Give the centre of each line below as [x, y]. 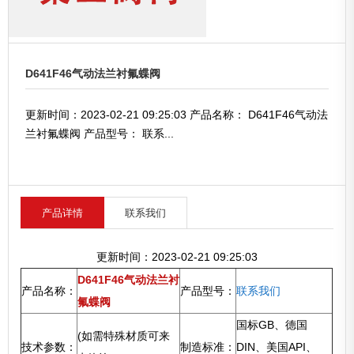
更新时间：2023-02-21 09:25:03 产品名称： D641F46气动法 [177, 114]
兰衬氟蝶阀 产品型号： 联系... [100, 133]
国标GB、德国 [272, 325]
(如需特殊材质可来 [124, 336]
